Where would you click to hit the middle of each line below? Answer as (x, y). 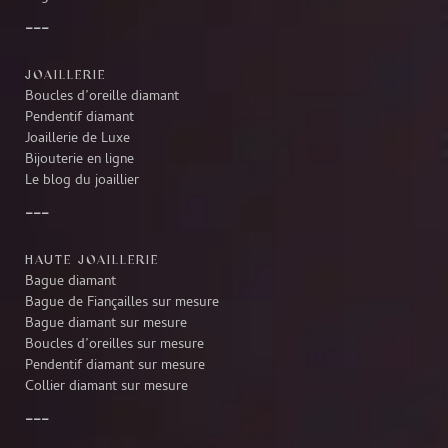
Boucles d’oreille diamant (102, 97)
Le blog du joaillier (82, 181)
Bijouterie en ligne (79, 160)
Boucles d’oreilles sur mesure (114, 345)
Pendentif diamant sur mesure (115, 366)
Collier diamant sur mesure (106, 387)
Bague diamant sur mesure (106, 324)
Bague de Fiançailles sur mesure (122, 303)
